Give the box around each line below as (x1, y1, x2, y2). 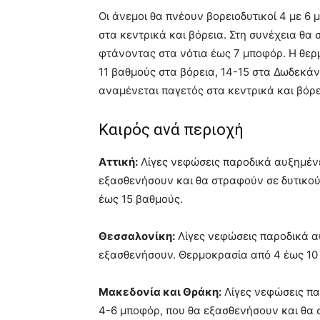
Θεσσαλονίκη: (99, 229, 175, 244)
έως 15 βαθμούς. (99, 192, 183, 206)
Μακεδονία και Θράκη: (99, 285, 221, 299)
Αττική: (99, 155, 138, 169)
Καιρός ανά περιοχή (99, 121, 244, 139)
